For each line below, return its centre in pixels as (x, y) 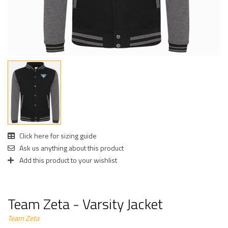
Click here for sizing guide (57, 135)
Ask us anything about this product (71, 148)
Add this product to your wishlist (67, 160)
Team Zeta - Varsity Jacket (85, 204)
